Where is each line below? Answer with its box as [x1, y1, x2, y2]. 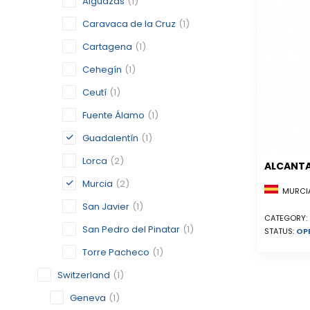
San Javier [82, 200, 129, 213]
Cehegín [82, 63, 122, 76]
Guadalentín [82, 131, 138, 145]
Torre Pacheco [82, 246, 149, 259]
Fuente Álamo [82, 109, 145, 122]
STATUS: [264, 226, 296, 237]
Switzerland [57, 268, 110, 282]
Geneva [70, 291, 106, 304]
